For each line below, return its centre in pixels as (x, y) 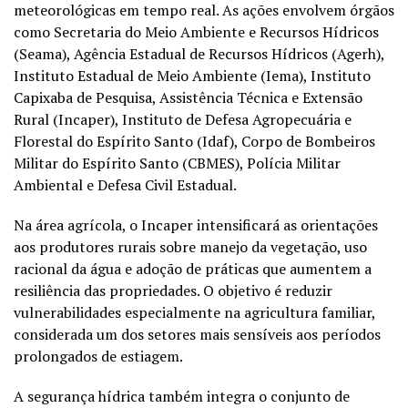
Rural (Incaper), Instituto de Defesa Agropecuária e (183, 119)
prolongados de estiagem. (98, 356)
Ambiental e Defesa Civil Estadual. (125, 184)
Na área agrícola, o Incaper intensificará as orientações (196, 224)
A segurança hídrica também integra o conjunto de (182, 396)
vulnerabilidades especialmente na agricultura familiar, (194, 312)
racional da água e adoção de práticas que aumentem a (193, 268)
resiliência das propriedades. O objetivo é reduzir (173, 290)
